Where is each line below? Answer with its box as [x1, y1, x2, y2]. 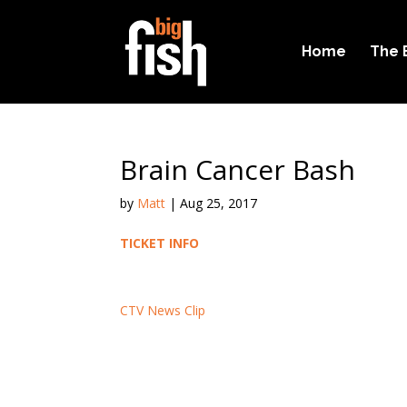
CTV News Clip [120, 302, 205, 319]
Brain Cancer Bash [120, 151, 355, 188]
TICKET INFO [120, 234, 199, 252]
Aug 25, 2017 [180, 194, 257, 212]
